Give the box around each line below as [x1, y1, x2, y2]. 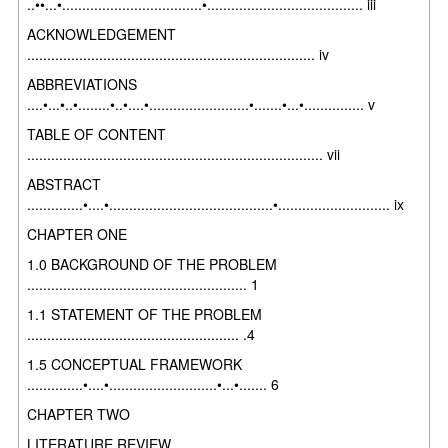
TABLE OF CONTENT [27, 123, 167, 144]
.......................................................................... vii [27, 143, 341, 164]
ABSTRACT [27, 173, 102, 194]
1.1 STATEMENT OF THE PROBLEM [27, 303, 263, 324]
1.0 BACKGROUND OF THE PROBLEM [27, 253, 278, 274]
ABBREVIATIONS [27, 73, 138, 94]
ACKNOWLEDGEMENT [27, 23, 177, 44]
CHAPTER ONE [27, 223, 128, 244]
